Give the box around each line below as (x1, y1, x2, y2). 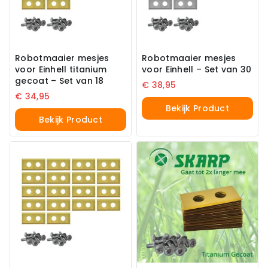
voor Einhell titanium (15, 63, 107, 76)
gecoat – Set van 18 (15, 75, 104, 87)
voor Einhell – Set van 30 (142, 63, 252, 76)
